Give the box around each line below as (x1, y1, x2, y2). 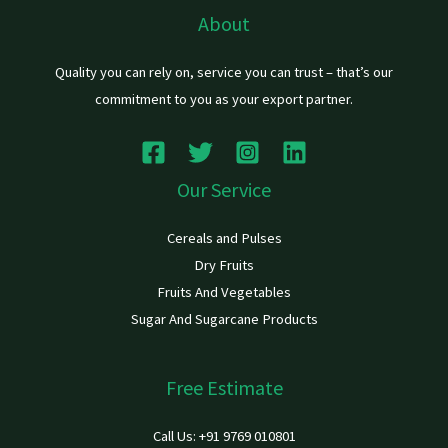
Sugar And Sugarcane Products (130, 310, 318, 329)
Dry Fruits (194, 256, 254, 275)
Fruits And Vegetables (157, 283, 291, 302)
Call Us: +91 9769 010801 (152, 427, 296, 446)
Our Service (177, 177, 271, 203)
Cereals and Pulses (166, 229, 282, 248)
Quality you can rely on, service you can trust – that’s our (55, 62, 393, 81)
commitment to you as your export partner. (95, 89, 353, 108)
